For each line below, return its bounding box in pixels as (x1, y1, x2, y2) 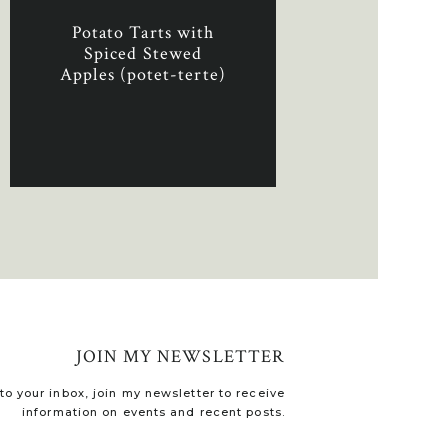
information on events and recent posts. (22, 405, 285, 419)
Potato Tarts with (71, 21, 215, 44)
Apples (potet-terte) (60, 63, 226, 86)
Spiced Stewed (83, 42, 203, 65)
